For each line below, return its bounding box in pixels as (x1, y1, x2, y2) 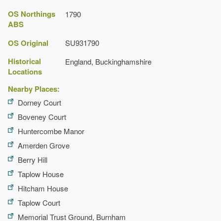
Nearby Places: (8, 83, 60, 94)
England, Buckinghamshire (65, 56, 151, 67)
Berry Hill (18, 154, 47, 165)
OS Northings (8, 8, 55, 19)
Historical (8, 55, 41, 67)
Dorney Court (18, 97, 61, 108)
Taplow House (18, 168, 64, 179)
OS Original (8, 37, 48, 48)
